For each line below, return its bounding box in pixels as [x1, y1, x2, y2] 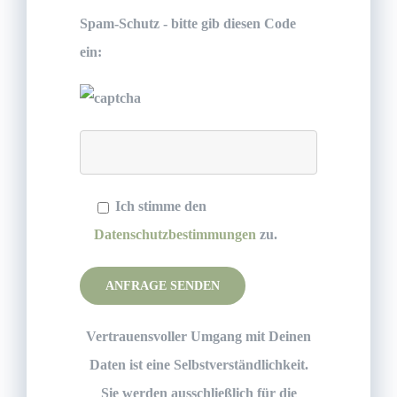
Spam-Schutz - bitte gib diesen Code [80, 16, 296, 31]
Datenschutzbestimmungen [94, 227, 260, 242]
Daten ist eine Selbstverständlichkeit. [89, 357, 308, 372]
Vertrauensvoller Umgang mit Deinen [86, 329, 311, 344]
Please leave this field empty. [78, 271, 246, 286]
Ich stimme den [115, 198, 206, 214]
